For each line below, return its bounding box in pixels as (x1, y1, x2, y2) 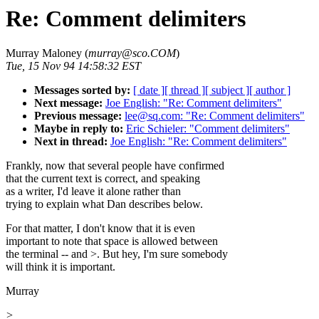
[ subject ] (205, 84, 249, 97)
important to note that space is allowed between (6, 235, 218, 248)
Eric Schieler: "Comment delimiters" (126, 122, 290, 135)
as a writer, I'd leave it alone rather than (6, 185, 181, 198)
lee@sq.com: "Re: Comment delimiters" (125, 110, 305, 122)
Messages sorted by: (34, 84, 130, 97)
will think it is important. (6, 261, 115, 273)
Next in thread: (34, 135, 108, 148)
